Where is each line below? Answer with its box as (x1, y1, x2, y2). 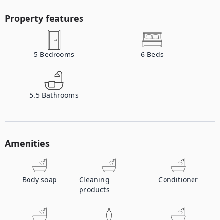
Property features (5, 12, 83, 24)
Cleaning (79, 175, 110, 184)
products (79, 185, 110, 194)
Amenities (5, 137, 50, 149)
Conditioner (158, 175, 198, 184)
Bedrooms (40, 50, 74, 59)
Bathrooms (42, 90, 79, 100)
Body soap (22, 175, 57, 184)
